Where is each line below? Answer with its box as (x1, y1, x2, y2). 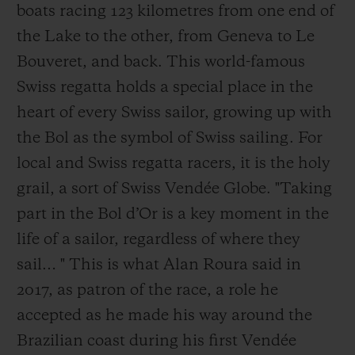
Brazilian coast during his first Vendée (17, 333, 296, 349)
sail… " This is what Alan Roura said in (17, 257, 301, 273)
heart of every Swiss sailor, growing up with (17, 105, 332, 121)
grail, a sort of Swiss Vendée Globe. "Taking (17, 181, 332, 197)
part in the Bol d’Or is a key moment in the (17, 206, 329, 223)
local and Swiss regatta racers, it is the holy (17, 155, 330, 172)
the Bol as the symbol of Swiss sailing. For (17, 130, 323, 147)
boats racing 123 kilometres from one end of (17, 3, 334, 20)
